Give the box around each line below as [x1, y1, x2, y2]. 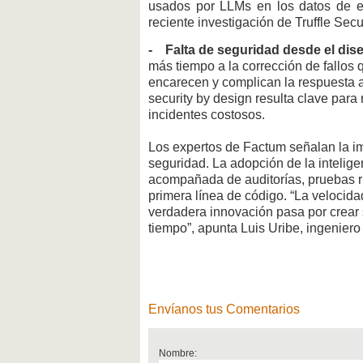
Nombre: [158, 347, 197, 358]
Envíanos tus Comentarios [148, 301, 300, 316]
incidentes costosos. [148, 108, 265, 122]
